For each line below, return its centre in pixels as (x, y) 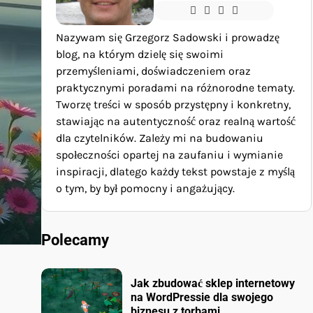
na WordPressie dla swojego (202, 297)
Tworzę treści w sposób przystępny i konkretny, (173, 104)
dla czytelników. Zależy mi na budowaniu (160, 138)
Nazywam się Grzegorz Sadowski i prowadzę (168, 37)
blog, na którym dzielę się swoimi (140, 54)
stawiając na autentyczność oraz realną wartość (176, 121)
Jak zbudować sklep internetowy (213, 283)
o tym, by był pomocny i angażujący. (145, 188)
